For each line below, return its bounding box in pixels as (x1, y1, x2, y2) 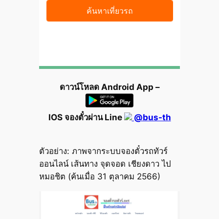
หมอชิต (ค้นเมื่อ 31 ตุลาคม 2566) (39, 172, 160, 182)
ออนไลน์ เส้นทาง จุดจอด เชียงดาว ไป (39, 159, 171, 169)
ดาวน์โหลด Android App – (59, 82, 160, 92)
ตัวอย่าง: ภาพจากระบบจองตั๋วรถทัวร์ (39, 146, 168, 156)
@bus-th (131, 112, 171, 123)
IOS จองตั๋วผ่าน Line (48, 112, 124, 123)
